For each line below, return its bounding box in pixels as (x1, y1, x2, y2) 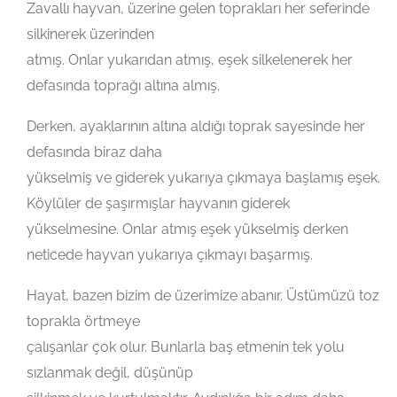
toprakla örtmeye (27, 313, 140, 331)
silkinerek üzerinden (27, 26, 154, 43)
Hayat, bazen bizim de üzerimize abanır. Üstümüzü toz (27, 287, 379, 305)
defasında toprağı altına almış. (27, 77, 220, 95)
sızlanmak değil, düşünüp (27, 364, 193, 382)
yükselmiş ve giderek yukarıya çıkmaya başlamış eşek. (27, 169, 380, 187)
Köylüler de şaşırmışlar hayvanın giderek (27, 195, 290, 213)
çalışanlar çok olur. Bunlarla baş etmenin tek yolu (27, 339, 345, 356)
